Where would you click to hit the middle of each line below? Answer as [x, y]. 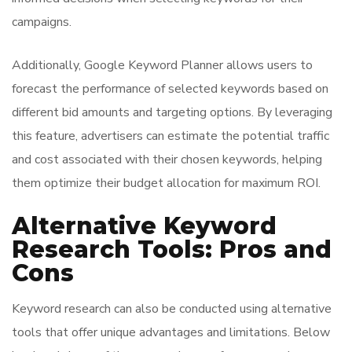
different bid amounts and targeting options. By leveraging [172, 112]
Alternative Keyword [144, 226]
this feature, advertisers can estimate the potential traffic [170, 136]
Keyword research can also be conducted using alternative [172, 309]
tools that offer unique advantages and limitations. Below [171, 332]
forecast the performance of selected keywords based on [170, 89]
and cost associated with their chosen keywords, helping [167, 159]
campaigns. [42, 22]
